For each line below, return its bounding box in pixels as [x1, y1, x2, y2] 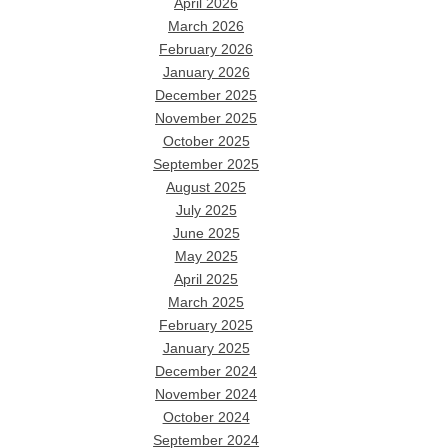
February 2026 [159, 41, 254, 57]
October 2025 [162, 133, 250, 149]
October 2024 [162, 409, 250, 425]
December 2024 [155, 363, 258, 379]
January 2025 [162, 340, 250, 356]
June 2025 [172, 225, 240, 241]
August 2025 [166, 179, 247, 195]
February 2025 [159, 317, 254, 333]
